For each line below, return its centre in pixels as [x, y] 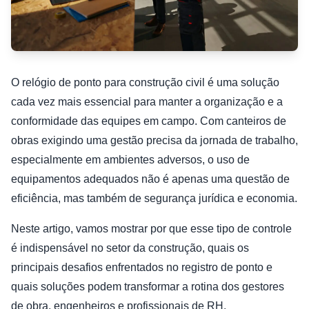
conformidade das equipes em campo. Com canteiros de [149, 121]
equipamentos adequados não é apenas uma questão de [150, 179]
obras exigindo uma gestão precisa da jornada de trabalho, [154, 140]
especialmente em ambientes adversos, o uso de [130, 159]
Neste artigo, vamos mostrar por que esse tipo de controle [151, 228]
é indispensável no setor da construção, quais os [130, 248]
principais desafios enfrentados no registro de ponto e [142, 267]
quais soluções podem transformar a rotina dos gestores [148, 286]
